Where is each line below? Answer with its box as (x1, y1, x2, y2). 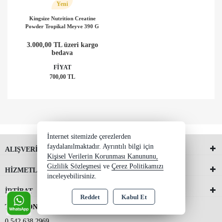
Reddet (80, 194, 100, 201)
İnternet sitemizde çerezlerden (47, 133, 131, 140)
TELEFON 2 (5, 203, 43, 211)
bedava (52, 49, 73, 56)
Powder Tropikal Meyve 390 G (25, 23, 99, 29)
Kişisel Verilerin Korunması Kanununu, (47, 153, 158, 160)
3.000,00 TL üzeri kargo (26, 41, 98, 49)
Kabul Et (121, 194, 147, 201)
